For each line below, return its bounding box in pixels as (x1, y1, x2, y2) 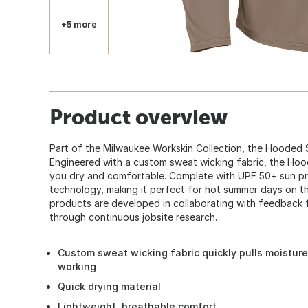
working (58, 260, 96, 272)
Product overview (49, 104, 228, 129)
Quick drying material (58, 280, 161, 292)
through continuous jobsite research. (49, 210, 217, 223)
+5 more (61, 19, 97, 30)
